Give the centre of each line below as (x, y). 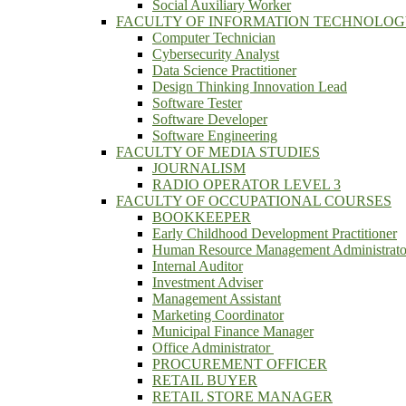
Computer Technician (214, 38)
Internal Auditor (198, 266)
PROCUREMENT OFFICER (240, 364)
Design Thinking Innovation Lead (250, 87)
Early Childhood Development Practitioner (275, 233)
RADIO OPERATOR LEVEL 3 (246, 184)
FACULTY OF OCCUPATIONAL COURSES (254, 201)
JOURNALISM (199, 168)
